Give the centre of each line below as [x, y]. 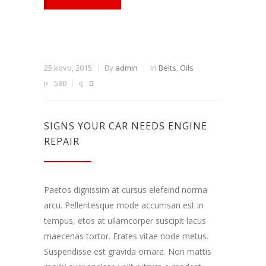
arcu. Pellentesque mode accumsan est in [124, 205]
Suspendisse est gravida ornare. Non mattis [128, 252]
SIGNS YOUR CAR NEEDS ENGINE [126, 126]
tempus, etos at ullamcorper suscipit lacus [125, 221]
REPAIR [62, 142]
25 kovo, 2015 [68, 68]
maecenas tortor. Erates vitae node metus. [126, 236]
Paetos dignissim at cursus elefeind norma [126, 190]
